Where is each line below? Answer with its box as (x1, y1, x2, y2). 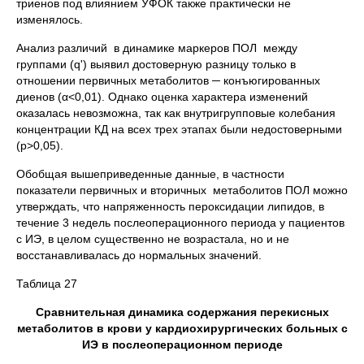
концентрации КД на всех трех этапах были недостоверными (16, 123, 342, 136)
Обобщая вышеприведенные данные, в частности (16, 167, 288, 180)
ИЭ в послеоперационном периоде (81, 338, 283, 351)
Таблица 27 (16, 277, 77, 290)
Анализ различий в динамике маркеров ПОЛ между (16, 41, 297, 54)
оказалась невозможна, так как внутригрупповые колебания (16, 106, 336, 119)
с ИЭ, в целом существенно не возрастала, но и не (16, 232, 289, 245)
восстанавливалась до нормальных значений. (16, 249, 262, 262)
